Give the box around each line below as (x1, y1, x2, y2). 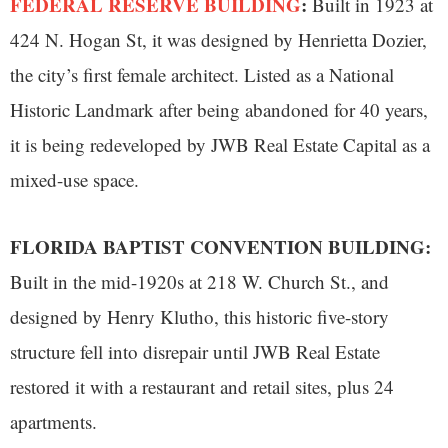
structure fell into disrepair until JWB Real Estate (10, 338, 380, 364)
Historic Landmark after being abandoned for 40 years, (10, 96, 428, 122)
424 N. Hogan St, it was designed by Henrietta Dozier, (10, 26, 427, 52)
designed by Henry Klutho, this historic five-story (10, 303, 389, 329)
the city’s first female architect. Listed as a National (10, 61, 394, 87)
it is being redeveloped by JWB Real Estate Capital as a (10, 131, 430, 157)
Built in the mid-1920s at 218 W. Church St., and (10, 268, 389, 294)
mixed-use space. (10, 166, 139, 192)
